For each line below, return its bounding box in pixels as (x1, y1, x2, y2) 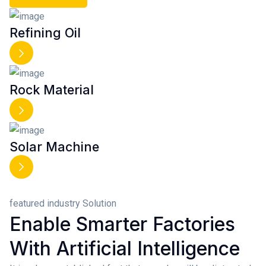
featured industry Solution (9, 197, 116, 209)
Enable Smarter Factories (9, 212, 235, 236)
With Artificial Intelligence (9, 236, 240, 260)
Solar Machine (9, 138, 99, 154)
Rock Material (9, 81, 94, 97)
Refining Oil (9, 24, 81, 40)
